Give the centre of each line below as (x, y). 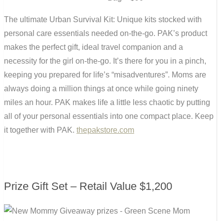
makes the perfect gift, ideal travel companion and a (93, 47)
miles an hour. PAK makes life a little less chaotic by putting (107, 103)
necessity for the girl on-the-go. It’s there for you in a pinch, (105, 61)
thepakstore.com (105, 130)
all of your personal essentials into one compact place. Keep (109, 116)
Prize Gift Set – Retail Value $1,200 (88, 186)
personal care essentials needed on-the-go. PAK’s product (106, 34)
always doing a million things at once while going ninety (101, 89)
